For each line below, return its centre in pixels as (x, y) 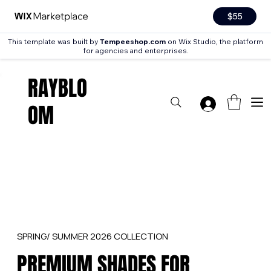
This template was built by (54, 41)
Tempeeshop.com (133, 41)
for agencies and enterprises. (135, 51)
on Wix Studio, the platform (214, 41)
